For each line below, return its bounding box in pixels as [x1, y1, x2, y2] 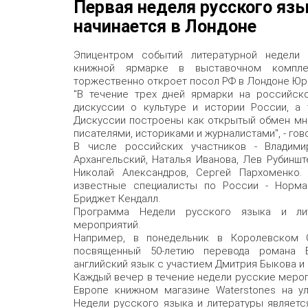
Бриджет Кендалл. [74, 192, 160, 205]
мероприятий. [74, 218, 140, 231]
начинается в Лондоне [74, 16, 256, 36]
